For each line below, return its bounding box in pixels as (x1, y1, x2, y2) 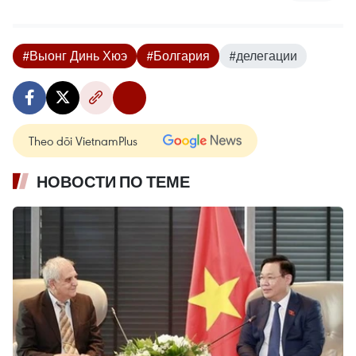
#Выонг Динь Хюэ (22, 47, 127, 64)
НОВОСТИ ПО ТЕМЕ (37, 172, 190, 192)
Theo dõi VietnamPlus (29, 132, 137, 149)
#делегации (229, 47, 297, 64)
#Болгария (146, 47, 210, 64)
